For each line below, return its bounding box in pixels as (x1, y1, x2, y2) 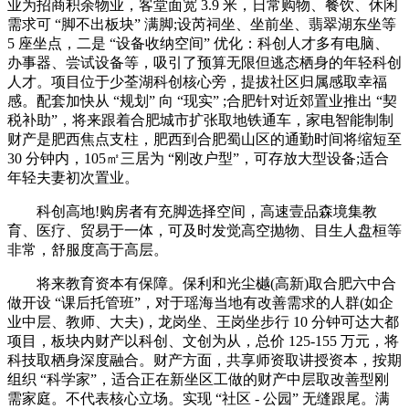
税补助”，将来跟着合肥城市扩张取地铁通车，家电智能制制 (7, 112, 393, 129)
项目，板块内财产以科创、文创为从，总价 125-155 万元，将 (7, 333, 399, 350)
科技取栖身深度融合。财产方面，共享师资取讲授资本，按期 (7, 352, 402, 369)
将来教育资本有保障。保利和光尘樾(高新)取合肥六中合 (7, 276, 396, 292)
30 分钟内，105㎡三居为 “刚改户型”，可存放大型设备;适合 (7, 151, 389, 167)
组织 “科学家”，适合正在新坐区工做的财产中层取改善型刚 (7, 372, 389, 388)
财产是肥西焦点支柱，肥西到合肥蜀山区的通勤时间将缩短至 (7, 131, 402, 148)
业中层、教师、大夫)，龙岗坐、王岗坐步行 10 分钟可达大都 (7, 314, 399, 330)
